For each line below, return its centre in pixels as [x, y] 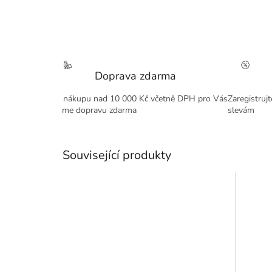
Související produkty [117, 155]
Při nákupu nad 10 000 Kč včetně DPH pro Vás [139, 99]
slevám [241, 110]
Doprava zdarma [135, 76]
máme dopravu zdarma [93, 110]
